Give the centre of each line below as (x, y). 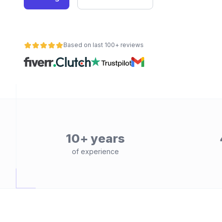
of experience (95, 151)
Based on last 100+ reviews (104, 45)
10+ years (95, 139)
